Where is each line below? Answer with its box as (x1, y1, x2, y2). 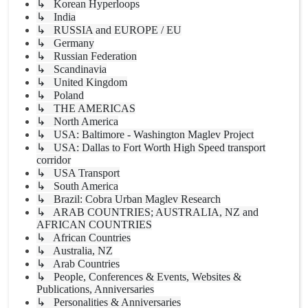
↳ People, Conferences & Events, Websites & (36, 271, 241, 283)
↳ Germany (36, 37, 94, 49)
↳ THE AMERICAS (36, 102, 135, 115)
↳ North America (36, 115, 118, 128)
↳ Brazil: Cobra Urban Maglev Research (36, 193, 221, 206)
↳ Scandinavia (36, 63, 107, 76)
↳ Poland (36, 89, 84, 102)
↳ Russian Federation (36, 50, 137, 63)
